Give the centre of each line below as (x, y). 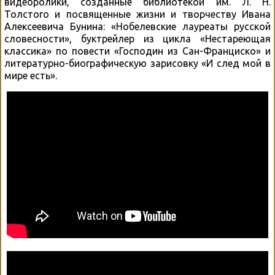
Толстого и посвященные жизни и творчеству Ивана (137, 14)
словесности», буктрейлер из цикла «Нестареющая (137, 39)
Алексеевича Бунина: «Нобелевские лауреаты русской (137, 27)
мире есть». (31, 76)
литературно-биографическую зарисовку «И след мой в (137, 64)
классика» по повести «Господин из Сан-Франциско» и (137, 51)
